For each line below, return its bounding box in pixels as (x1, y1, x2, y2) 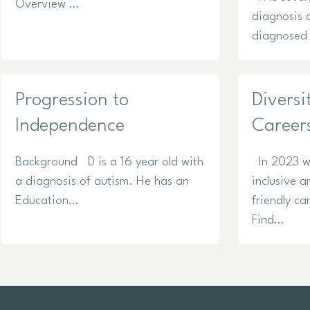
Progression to (15, 91, 129, 110)
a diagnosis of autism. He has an (15, 176, 189, 188)
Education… (15, 195, 78, 208)
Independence (15, 117, 125, 136)
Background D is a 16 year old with (15, 156, 203, 169)
